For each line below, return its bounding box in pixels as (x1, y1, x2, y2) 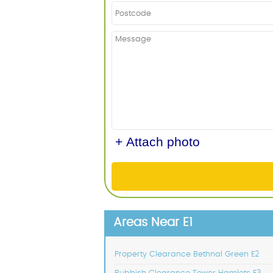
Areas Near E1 (113, 216, 193, 229)
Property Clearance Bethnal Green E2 (115, 250, 260, 259)
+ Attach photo (115, 135, 200, 149)
